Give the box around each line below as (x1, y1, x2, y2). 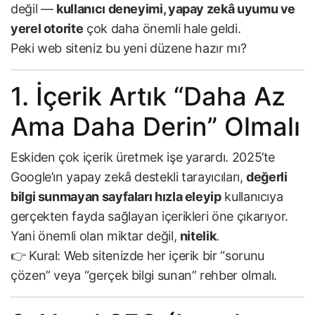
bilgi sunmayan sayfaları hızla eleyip (11, 189, 221, 205)
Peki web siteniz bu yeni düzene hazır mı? (11, 41, 247, 56)
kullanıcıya (221, 189, 283, 205)
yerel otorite (11, 21, 84, 37)
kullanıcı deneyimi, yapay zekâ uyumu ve (56, 1, 296, 17)
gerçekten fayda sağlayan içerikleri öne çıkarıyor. (11, 209, 289, 224)
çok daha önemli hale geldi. (83, 21, 241, 37)
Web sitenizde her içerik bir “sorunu (60, 248, 264, 264)
